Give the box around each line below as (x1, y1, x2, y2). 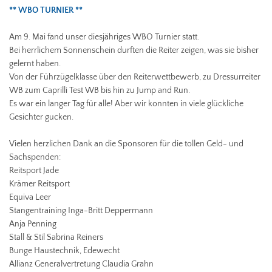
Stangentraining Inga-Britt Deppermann (9, 205, 153, 216)
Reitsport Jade (9, 165, 59, 175)
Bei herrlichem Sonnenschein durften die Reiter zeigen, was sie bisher (9, 45, 259, 55)
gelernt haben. (9, 58, 61, 69)
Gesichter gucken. (9, 112, 73, 122)
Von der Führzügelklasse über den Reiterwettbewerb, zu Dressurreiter (9, 72, 260, 82)
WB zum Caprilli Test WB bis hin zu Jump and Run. (9, 85, 190, 95)
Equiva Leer (9, 192, 51, 202)
